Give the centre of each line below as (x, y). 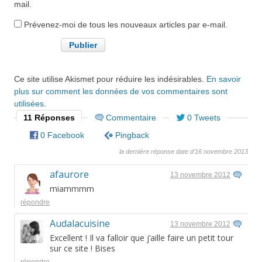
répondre (35, 203)
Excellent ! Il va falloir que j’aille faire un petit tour (142, 238)
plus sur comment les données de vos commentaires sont (121, 92)
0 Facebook (62, 135)
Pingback (132, 135)
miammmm (72, 189)
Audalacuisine (80, 224)
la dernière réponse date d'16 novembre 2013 (184, 152)
